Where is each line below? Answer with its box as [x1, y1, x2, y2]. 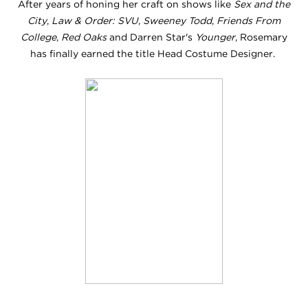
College [21, 31, 56, 43]
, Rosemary [235, 31, 287, 43]
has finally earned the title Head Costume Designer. [30, 47, 278, 59]
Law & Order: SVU [52, 14, 138, 26]
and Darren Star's [107, 31, 195, 43]
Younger [195, 31, 235, 43]
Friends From [217, 14, 280, 26]
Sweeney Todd [143, 14, 212, 26]
